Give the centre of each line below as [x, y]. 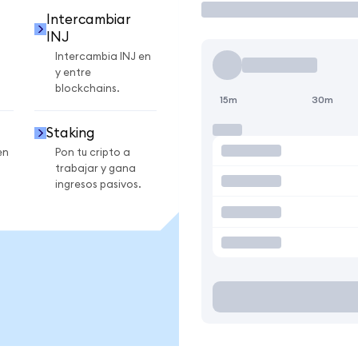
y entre [73, 73]
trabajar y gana [95, 168]
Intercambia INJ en [103, 57]
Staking [70, 133]
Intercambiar [88, 20]
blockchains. [88, 89]
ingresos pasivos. [98, 184]
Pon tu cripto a [93, 152]
